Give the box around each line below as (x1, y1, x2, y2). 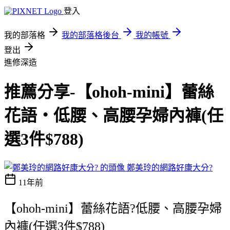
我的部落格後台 (62, 31, 119, 40)
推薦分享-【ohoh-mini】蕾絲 (4, 83, 214, 102)
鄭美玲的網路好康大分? (127, 163, 213, 172)
